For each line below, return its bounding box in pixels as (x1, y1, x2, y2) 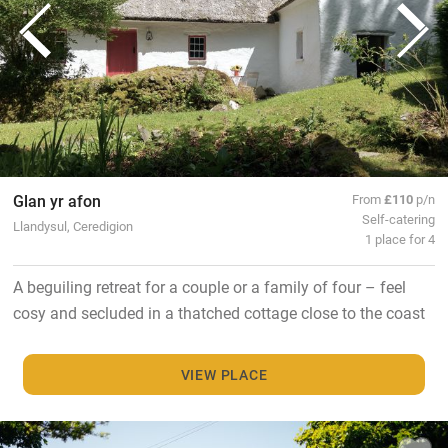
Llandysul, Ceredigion (12, 217, 133, 235)
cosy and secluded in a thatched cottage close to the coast (12, 302, 425, 324)
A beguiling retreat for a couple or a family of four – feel (12, 276, 406, 298)
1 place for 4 (365, 230, 436, 248)
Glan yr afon (12, 190, 101, 212)
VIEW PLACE (180, 364, 268, 384)
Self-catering (362, 210, 436, 228)
